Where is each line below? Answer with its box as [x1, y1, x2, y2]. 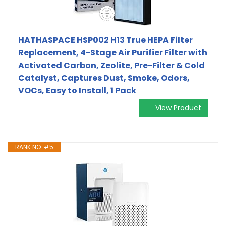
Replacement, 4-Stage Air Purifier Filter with [18, 46, 207, 59]
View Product [155, 102, 201, 113]
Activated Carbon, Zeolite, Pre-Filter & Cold [18, 59, 205, 71]
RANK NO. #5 [15, 142, 53, 151]
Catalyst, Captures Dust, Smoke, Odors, [18, 72, 190, 84]
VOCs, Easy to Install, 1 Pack [18, 84, 136, 96]
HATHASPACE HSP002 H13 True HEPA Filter [18, 34, 193, 46]
